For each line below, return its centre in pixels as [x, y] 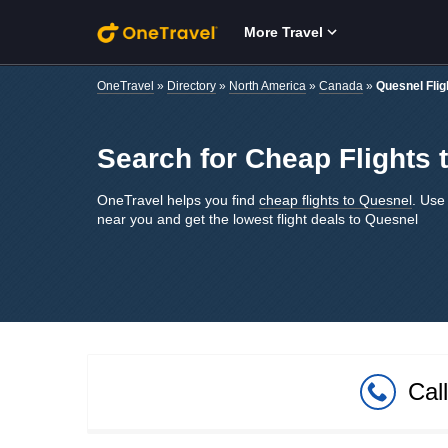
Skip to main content [175, 28]
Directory [191, 86]
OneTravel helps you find [178, 200]
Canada [341, 86]
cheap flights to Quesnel [335, 200]
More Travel [283, 32]
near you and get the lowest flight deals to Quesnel [257, 219]
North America [267, 86]
